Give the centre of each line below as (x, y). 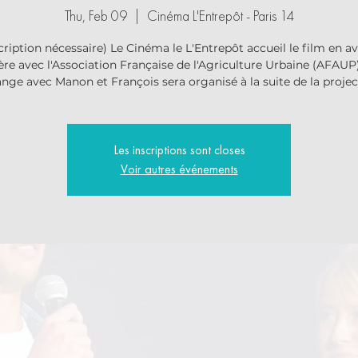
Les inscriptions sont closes (179, 150)
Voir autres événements (179, 169)
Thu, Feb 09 (95, 16)
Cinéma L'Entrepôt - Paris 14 (220, 16)
